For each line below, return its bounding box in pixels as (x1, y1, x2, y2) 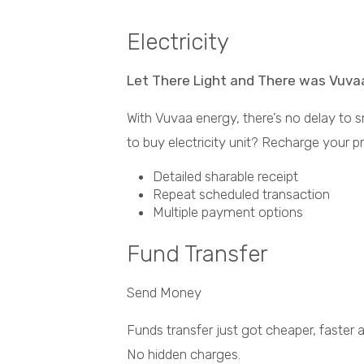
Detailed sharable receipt (153, 168, 298, 185)
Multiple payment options (153, 204, 303, 221)
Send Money (127, 284, 201, 301)
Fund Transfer (127, 240, 267, 268)
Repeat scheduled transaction (153, 186, 330, 203)
